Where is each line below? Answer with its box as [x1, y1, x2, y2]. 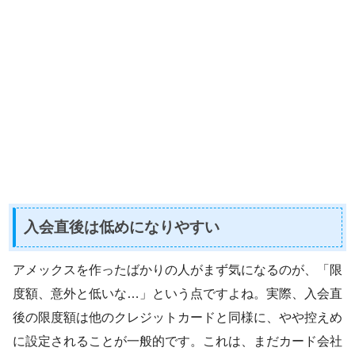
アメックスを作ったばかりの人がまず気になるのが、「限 [13, 262, 342, 277]
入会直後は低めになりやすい [24, 219, 219, 236]
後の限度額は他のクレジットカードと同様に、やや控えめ [13, 310, 342, 324]
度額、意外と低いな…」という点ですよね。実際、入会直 [13, 286, 342, 300]
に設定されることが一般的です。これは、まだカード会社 [13, 334, 342, 348]
